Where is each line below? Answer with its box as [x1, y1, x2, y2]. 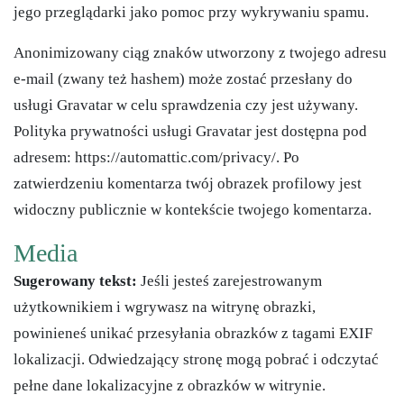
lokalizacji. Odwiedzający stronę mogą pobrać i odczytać [14, 350, 379, 368]
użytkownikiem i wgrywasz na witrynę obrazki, [14, 298, 316, 316]
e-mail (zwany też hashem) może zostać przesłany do [14, 70, 353, 88]
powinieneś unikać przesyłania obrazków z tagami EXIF [14, 324, 372, 342]
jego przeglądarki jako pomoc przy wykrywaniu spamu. [14, 3, 369, 21]
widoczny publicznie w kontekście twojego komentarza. [14, 201, 372, 219]
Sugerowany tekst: [14, 271, 141, 289]
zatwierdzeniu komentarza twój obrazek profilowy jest [14, 175, 362, 193]
